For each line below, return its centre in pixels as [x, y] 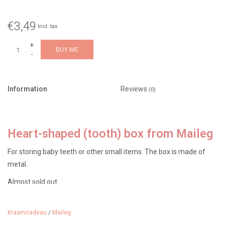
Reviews [135, 89]
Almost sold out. [33, 182]
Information [27, 89]
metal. [18, 164]
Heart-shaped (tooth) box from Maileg [110, 133]
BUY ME [67, 50]
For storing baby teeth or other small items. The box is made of [106, 151]
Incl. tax [48, 26]
